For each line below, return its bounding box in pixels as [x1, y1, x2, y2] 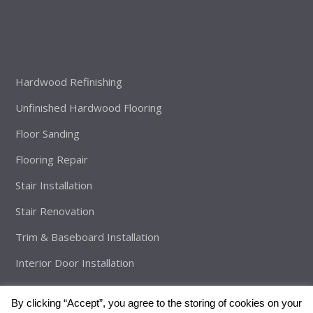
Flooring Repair [15, 152, 89, 166]
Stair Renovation [15, 203, 95, 218]
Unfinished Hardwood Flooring [15, 100, 163, 115]
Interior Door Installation [15, 255, 135, 270]
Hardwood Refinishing [15, 74, 123, 89]
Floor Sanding [15, 126, 80, 140]
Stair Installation [15, 177, 93, 192]
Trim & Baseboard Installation [15, 229, 160, 244]
